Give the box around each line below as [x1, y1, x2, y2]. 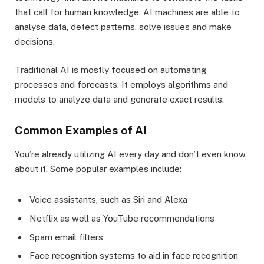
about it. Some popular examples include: [15, 164, 181, 174]
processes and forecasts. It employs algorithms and [15, 79, 228, 90]
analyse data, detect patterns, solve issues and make [15, 21, 232, 32]
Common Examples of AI [15, 123, 147, 137]
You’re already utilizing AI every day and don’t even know [15, 149, 246, 160]
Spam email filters [29, 232, 103, 242]
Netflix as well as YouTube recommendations [29, 213, 214, 224]
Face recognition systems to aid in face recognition [29, 250, 238, 261]
